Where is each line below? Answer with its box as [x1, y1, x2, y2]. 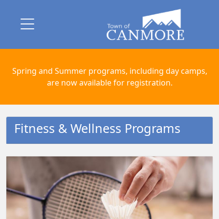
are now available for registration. [46, 77, 173, 88]
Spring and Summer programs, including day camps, [12, 66, 207, 76]
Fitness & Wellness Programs [14, 120, 180, 136]
